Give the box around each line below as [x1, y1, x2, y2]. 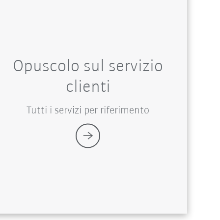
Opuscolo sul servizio [13, 57, 164, 76]
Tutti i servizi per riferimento [27, 105, 150, 116]
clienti [65, 78, 110, 96]
